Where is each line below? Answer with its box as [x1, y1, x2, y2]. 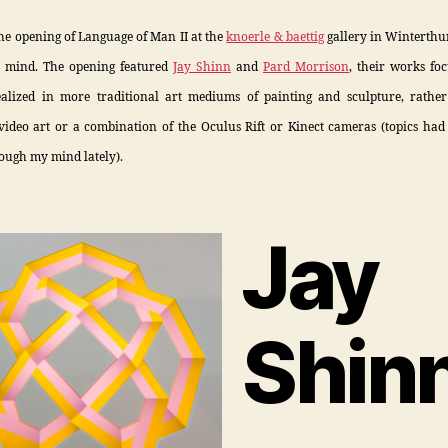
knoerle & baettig [226, 29, 324, 45]
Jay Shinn [173, 59, 231, 75]
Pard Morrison [263, 59, 349, 75]
